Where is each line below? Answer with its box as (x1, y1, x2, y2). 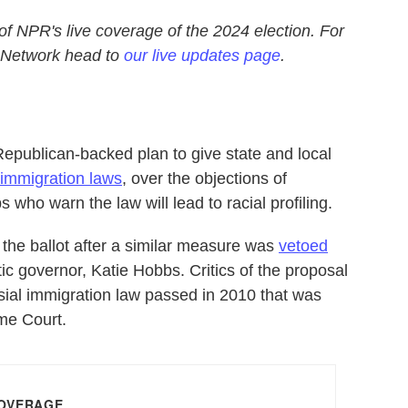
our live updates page (124, 46, 280, 65)
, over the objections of (122, 169, 287, 188)
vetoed (279, 237, 328, 255)
